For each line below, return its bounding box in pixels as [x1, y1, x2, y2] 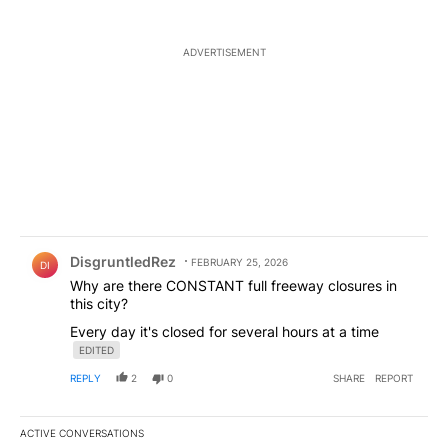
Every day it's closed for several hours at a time [70, 322, 379, 340]
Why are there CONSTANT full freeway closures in [70, 276, 397, 294]
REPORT [375, 371, 413, 384]
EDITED [79, 343, 114, 356]
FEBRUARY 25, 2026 [191, 255, 288, 268]
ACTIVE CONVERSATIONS [20, 426, 144, 439]
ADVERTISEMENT [182, 45, 266, 58]
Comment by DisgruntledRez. [20, 236, 242, 256]
